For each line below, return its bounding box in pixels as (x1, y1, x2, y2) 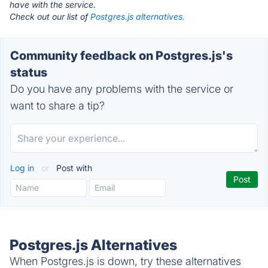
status (10, 65, 47, 80)
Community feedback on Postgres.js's (10, 48, 233, 63)
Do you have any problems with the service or (10, 83, 233, 95)
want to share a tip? (10, 99, 105, 112)
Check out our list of (10, 11, 90, 22)
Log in (10, 163, 36, 173)
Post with (54, 163, 92, 173)
